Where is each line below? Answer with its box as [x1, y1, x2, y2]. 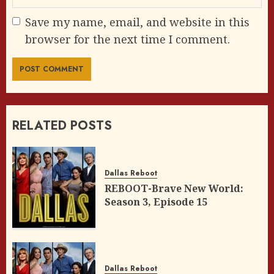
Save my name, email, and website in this [25, 14, 250, 29]
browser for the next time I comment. [25, 31, 230, 46]
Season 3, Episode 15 [105, 194, 207, 209]
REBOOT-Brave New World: [105, 181, 243, 195]
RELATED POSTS [12, 116, 112, 135]
